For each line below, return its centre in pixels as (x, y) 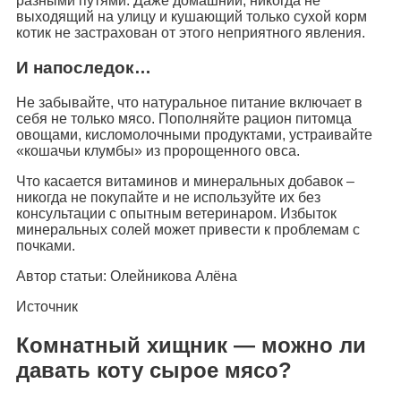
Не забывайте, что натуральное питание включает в (189, 102)
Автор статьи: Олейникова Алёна (127, 276)
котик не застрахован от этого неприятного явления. (191, 33)
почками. (46, 245)
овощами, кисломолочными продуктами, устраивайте (194, 134)
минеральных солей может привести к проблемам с (188, 229)
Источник (47, 306)
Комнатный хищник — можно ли (191, 345)
